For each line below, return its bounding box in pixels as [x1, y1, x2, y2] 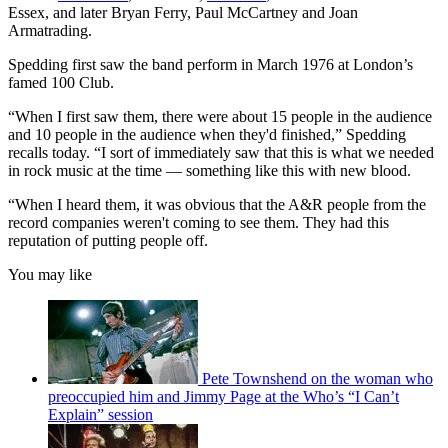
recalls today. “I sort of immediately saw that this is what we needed [8, 143, 434, 161]
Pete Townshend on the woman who [202, 369, 433, 387]
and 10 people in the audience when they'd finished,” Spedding [8, 125, 406, 143]
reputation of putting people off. [8, 231, 208, 249]
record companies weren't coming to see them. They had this [8, 213, 389, 231]
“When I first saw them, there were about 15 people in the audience [8, 107, 432, 125]
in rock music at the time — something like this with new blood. [8, 161, 411, 179]
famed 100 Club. [8, 73, 114, 91]
